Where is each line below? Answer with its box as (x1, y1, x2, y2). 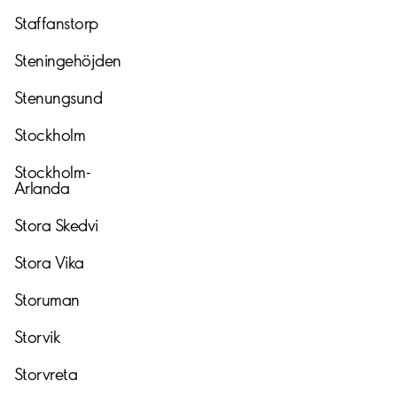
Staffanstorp (14, 12, 98, 34)
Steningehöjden (14, 50, 121, 71)
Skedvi (54, 214, 98, 236)
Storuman (14, 289, 80, 310)
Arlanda (14, 177, 70, 198)
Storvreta (14, 363, 78, 385)
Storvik (14, 326, 61, 347)
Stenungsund (14, 87, 103, 108)
